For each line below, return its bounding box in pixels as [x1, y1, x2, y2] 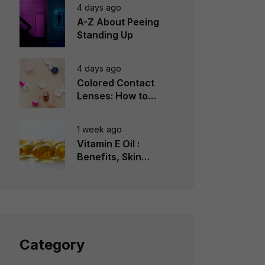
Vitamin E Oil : [76, 137, 140, 150]
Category [19, 236, 85, 253]
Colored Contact [76, 76, 154, 89]
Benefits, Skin [76, 150, 141, 163]
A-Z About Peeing [76, 15, 159, 28]
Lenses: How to [76, 89, 148, 102]
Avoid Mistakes [76, 115, 147, 128]
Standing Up [76, 28, 133, 41]
